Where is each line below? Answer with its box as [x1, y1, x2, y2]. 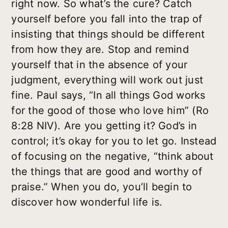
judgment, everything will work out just [11, 74, 203, 87]
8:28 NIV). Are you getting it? [11, 120, 159, 132]
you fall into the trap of [86, 13, 203, 25]
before [54, 13, 87, 25]
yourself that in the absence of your [11, 59, 188, 71]
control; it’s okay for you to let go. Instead [11, 135, 217, 148]
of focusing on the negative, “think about [11, 150, 214, 163]
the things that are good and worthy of [11, 165, 202, 178]
